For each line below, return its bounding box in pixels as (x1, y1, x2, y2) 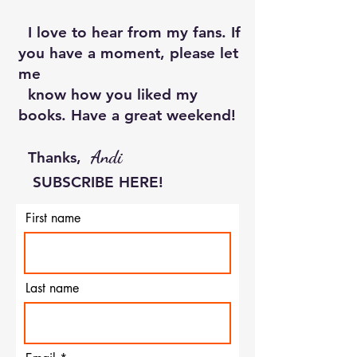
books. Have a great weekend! (18, 106, 236, 124)
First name (25, 210, 80, 226)
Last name (25, 280, 79, 296)
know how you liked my (18, 85, 198, 104)
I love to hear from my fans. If (18, 23, 241, 41)
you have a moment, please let (18, 44, 238, 62)
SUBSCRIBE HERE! (18, 173, 163, 191)
